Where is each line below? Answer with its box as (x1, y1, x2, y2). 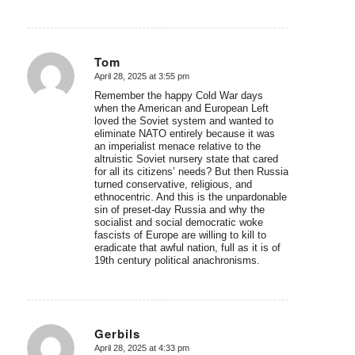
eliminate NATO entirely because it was (94, 128, 275, 140)
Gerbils (94, 325, 140, 342)
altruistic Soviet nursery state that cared (94, 153, 278, 166)
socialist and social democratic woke (94, 216, 263, 229)
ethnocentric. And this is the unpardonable (94, 191, 287, 204)
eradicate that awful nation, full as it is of (94, 242, 281, 254)
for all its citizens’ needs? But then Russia (94, 166, 288, 178)
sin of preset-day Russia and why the (94, 204, 265, 216)
